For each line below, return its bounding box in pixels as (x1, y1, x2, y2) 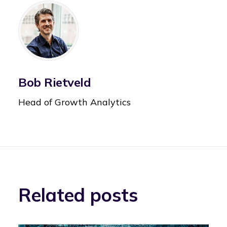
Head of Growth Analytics (18, 96, 131, 108)
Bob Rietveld (18, 74, 91, 90)
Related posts (18, 183, 138, 206)
